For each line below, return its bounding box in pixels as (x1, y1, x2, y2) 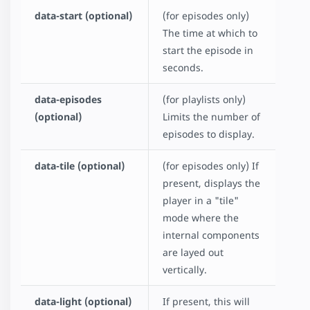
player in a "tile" (163, 194, 239, 208)
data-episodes (35, 93, 102, 107)
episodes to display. (163, 127, 255, 141)
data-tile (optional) (35, 159, 125, 173)
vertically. (163, 263, 207, 277)
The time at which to (163, 26, 257, 40)
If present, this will (163, 295, 250, 309)
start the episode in (163, 44, 253, 57)
